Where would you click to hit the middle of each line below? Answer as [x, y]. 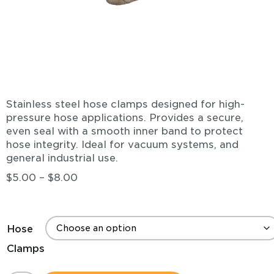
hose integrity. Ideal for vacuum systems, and [122, 145]
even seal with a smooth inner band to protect [124, 131]
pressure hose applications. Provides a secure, [125, 118]
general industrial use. [62, 158]
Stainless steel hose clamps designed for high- [125, 104]
